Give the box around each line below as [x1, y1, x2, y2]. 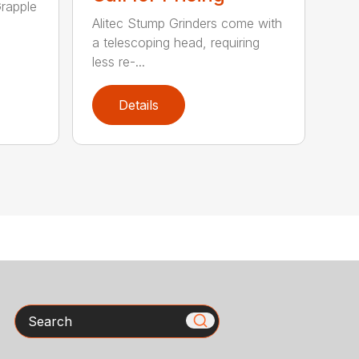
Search [13, 305, 58, 321]
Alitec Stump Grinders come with [92, 15, 283, 32]
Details [119, 96, 159, 113]
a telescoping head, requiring [92, 34, 260, 51]
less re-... [92, 54, 146, 71]
